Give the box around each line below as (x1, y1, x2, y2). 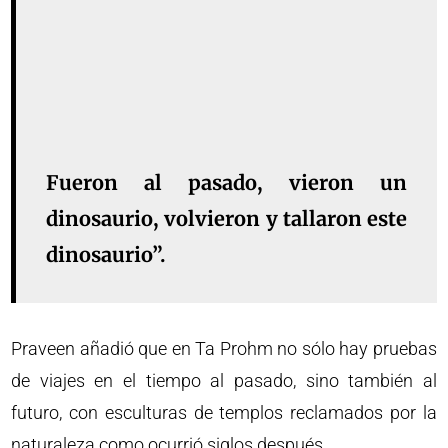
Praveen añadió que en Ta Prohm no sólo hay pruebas (11, 338, 437, 360)
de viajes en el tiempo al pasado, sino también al (11, 370, 437, 392)
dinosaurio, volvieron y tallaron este (46, 206, 407, 232)
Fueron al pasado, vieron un (46, 170, 407, 196)
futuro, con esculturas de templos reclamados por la (11, 402, 437, 424)
